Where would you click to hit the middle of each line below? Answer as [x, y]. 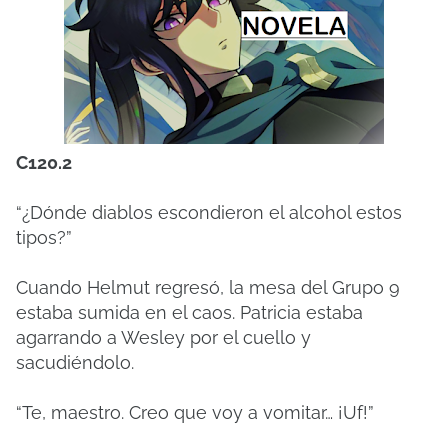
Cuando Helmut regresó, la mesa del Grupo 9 [208, 287]
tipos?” [44, 237]
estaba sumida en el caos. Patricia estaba [189, 312]
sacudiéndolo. [75, 362]
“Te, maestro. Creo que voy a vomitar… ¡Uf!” [195, 412]
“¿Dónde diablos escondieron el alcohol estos [209, 212]
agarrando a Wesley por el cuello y [163, 337]
